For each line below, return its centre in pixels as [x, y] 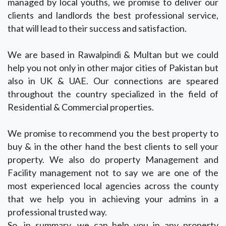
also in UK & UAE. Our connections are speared [113, 81]
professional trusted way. [57, 212]
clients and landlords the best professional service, [113, 15]
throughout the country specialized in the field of [113, 94]
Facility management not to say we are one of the [113, 173]
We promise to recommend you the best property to [113, 133]
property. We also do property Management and [113, 159]
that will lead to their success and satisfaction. [97, 28]
